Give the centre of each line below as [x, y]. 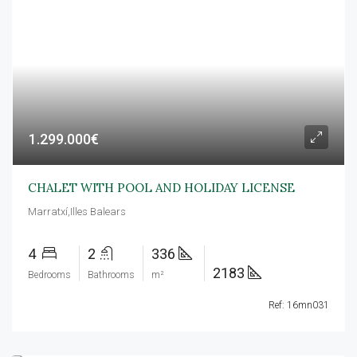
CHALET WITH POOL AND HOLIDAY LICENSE [161, 188]
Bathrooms [111, 275]
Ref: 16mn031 [299, 305]
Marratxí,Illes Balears [77, 212]
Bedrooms [49, 275]
